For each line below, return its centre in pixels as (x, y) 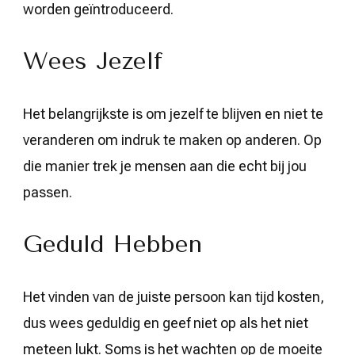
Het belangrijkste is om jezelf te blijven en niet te (173, 114)
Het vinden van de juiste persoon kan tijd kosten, (174, 297)
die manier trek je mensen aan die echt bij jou (165, 166)
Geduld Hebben (113, 244)
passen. (48, 192)
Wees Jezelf (93, 61)
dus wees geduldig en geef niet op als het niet (166, 323)
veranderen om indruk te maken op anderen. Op (172, 140)
